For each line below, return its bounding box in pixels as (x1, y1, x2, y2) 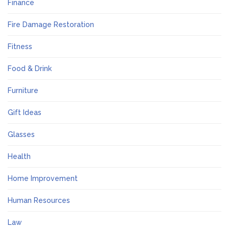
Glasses (8, 130, 35, 139)
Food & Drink (8, 64, 52, 73)
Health (8, 152, 31, 161)
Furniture (8, 86, 38, 95)
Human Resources (8, 196, 70, 205)
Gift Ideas (8, 108, 41, 117)
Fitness (8, 42, 32, 51)
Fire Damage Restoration (8, 20, 94, 29)
